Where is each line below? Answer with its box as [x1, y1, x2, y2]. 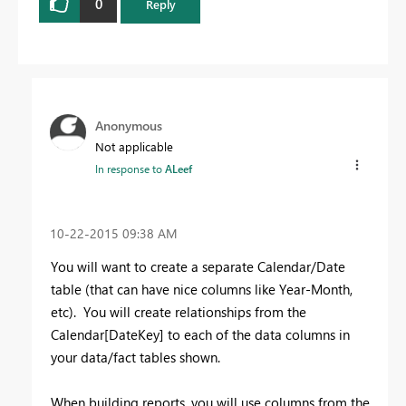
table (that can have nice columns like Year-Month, [51, 279, 353, 298]
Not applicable [95, 138, 173, 154]
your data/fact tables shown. [51, 347, 220, 366]
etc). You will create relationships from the [51, 302, 306, 321]
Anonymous [95, 116, 162, 134]
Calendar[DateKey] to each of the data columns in [51, 324, 350, 343]
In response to [95, 160, 165, 176]
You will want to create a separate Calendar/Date [51, 256, 345, 275]
